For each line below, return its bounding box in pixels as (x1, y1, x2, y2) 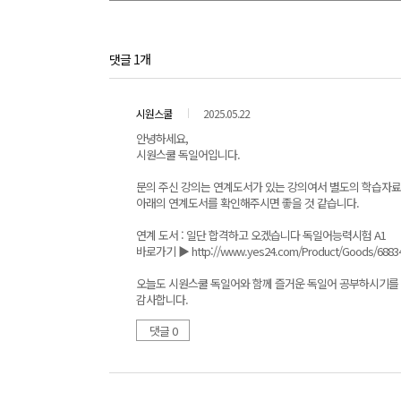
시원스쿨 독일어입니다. (136, 146, 240, 163)
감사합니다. (136, 291, 188, 308)
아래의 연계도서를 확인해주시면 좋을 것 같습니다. (136, 194, 359, 211)
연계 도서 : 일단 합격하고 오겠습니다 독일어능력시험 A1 (136, 226, 386, 243)
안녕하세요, (136, 130, 188, 147)
